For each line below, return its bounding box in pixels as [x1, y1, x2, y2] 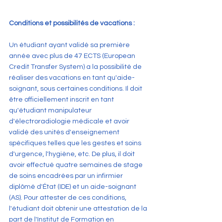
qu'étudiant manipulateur [9, 107, 93, 114]
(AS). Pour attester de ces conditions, [9, 194, 128, 201]
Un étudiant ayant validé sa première [9, 41, 131, 49]
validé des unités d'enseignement [9, 128, 121, 136]
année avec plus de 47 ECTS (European [9, 52, 137, 59]
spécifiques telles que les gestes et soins [9, 139, 143, 147]
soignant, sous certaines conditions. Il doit [9, 85, 144, 92]
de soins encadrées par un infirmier [9, 172, 124, 179]
